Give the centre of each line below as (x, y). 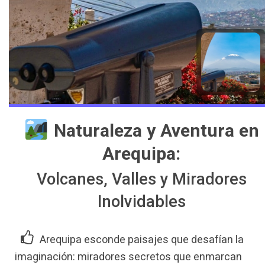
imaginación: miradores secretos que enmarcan (128, 256)
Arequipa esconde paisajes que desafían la (142, 239)
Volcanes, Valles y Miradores (141, 179)
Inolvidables (141, 202)
